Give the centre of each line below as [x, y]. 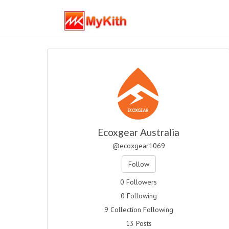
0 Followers [139, 182]
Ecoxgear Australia [139, 132]
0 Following [139, 196]
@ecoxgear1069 [139, 146]
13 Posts [139, 223]
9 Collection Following [139, 210]
